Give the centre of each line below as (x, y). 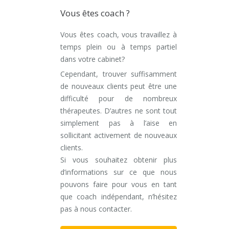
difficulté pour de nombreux (119, 99)
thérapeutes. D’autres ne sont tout (119, 111)
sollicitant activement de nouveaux (119, 135)
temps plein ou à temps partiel (119, 47)
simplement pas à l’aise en (119, 123)
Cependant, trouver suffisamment (119, 74)
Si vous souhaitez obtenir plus (119, 160)
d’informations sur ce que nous (119, 172)
